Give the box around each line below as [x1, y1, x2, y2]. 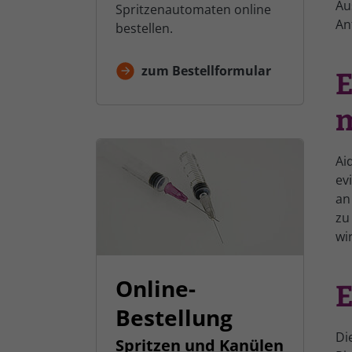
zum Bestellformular [141, 61, 271, 79]
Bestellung [115, 302, 233, 332]
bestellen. [115, 19, 173, 37]
